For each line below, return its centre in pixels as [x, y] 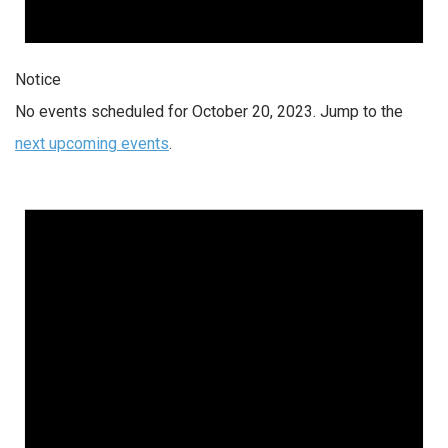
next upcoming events [92, 144]
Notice [38, 80]
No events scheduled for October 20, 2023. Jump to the [209, 112]
